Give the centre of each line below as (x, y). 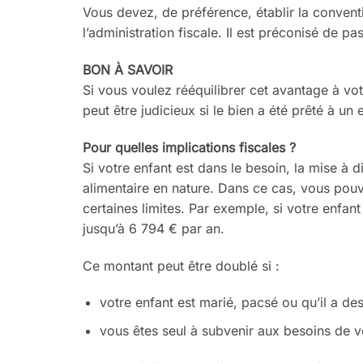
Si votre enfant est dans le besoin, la (196, 167)
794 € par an (181, 228)
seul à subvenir (207, 331)
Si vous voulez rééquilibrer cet (177, 90)
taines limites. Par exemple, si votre (212, 208)
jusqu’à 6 (110, 228)
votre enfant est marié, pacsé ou (200, 303)
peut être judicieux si (148, 111)
